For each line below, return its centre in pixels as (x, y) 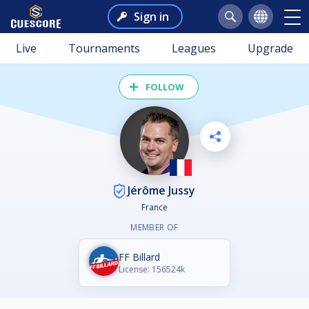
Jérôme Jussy (160, 190)
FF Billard (139, 257)
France (154, 208)
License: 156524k (152, 270)
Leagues (194, 48)
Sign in (151, 17)
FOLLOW (165, 87)
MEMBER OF (154, 228)
